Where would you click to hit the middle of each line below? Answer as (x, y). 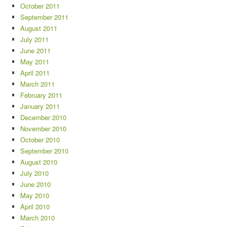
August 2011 (39, 28)
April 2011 (35, 73)
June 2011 (35, 50)
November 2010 (43, 128)
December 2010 (43, 117)
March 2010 (37, 218)
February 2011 (41, 95)
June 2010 (35, 184)
